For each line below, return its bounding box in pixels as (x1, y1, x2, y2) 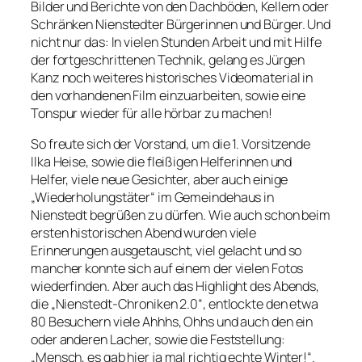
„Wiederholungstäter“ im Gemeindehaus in (31, 188, 275, 207)
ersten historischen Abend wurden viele (31, 224, 257, 242)
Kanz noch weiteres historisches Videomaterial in (31, 68, 314, 86)
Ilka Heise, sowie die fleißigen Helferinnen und (31, 153, 293, 171)
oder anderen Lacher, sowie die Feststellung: (31, 330, 285, 349)
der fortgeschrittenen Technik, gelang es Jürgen (31, 50, 305, 69)
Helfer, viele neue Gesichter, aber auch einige (31, 170, 288, 189)
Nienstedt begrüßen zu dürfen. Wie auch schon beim (31, 206, 331, 225)
